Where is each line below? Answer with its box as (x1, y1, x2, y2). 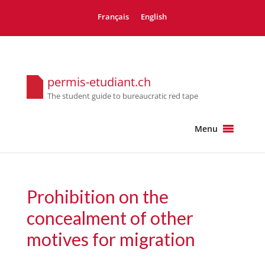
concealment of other (26, 207, 193, 228)
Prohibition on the (26, 186, 169, 207)
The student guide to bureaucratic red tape (47, 91, 198, 102)
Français (98, 12, 130, 22)
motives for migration (26, 228, 195, 250)
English (141, 12, 167, 22)
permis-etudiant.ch (47, 74, 151, 91)
